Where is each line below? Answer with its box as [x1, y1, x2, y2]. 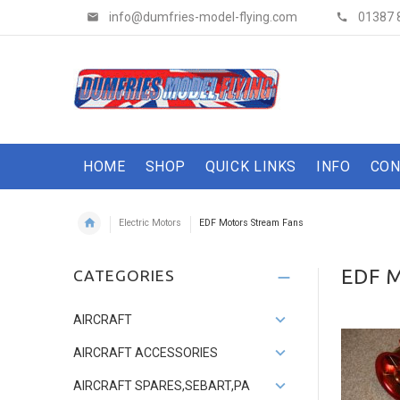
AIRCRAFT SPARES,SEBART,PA [73, 379, 250, 393]
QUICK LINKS [205, 157, 297, 175]
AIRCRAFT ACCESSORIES [73, 346, 218, 360]
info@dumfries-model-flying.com [109, 10, 297, 24]
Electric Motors [119, 217, 181, 229]
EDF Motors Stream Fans [199, 217, 304, 229]
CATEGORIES [73, 267, 175, 284]
